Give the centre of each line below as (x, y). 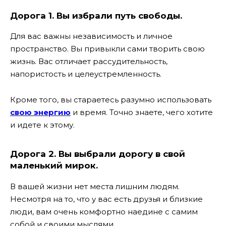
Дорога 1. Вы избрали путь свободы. (96, 15)
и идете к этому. (42, 125)
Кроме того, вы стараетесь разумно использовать (111, 99)
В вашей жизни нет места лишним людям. (95, 186)
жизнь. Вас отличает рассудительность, (89, 62)
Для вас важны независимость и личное (91, 36)
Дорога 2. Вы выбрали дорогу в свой (98, 154)
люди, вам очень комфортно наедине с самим (104, 211)
